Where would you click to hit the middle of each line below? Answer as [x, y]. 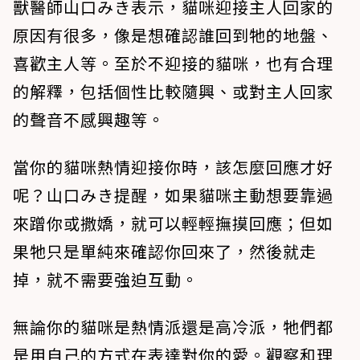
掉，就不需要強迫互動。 [106, 280]
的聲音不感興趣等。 [89, 120]
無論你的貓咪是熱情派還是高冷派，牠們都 [173, 327]
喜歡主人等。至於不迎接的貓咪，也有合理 [173, 63]
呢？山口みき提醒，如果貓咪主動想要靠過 [173, 195]
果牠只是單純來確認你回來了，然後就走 [165, 252]
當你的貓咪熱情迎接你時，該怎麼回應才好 [173, 167]
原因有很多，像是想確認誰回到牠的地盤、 [173, 35]
